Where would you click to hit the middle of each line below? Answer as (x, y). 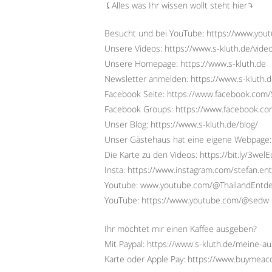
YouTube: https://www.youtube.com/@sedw (187, 200)
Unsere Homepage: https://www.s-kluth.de (185, 64)
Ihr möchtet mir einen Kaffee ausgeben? (181, 228)
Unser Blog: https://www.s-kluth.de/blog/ (181, 124)
